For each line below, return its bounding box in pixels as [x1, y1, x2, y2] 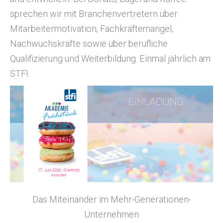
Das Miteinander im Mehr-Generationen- [32, 194, 191, 205]
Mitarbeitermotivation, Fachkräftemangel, [10, 23, 173, 34]
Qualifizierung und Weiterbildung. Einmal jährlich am [10, 53, 211, 64]
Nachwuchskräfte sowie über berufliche [10, 38, 168, 49]
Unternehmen [84, 209, 139, 220]
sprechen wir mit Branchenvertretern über [10, 8, 178, 19]
